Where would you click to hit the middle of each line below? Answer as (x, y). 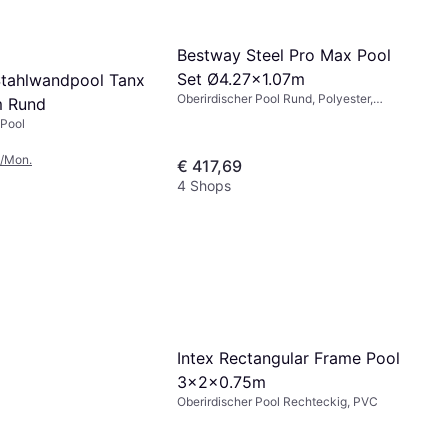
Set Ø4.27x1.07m (241, 78)
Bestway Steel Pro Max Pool (284, 54)
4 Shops (204, 186)
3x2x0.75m (221, 381)
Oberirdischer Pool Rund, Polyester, (275, 98)
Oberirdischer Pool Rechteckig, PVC (277, 401)
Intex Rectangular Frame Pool (288, 357)
